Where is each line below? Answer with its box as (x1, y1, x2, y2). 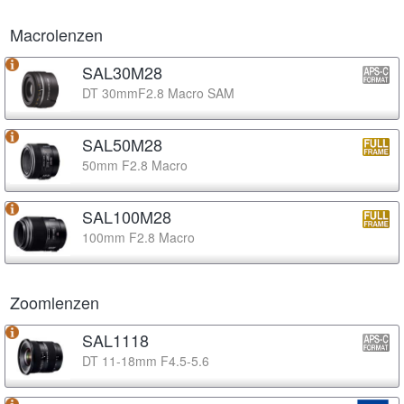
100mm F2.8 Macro (82, 227, 195, 246)
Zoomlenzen (10, 289, 99, 314)
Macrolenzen (10, 22, 103, 46)
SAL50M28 (82, 132, 162, 156)
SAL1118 (82, 327, 149, 352)
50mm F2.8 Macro (82, 155, 188, 174)
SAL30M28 (82, 60, 162, 84)
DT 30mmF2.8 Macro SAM (82, 83, 234, 102)
